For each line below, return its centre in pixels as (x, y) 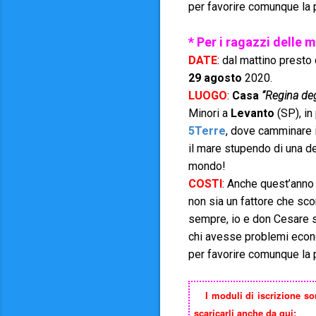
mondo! (207, 166)
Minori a (209, 113)
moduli (227, 295)
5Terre (207, 131)
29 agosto (217, 78)
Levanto (253, 113)
